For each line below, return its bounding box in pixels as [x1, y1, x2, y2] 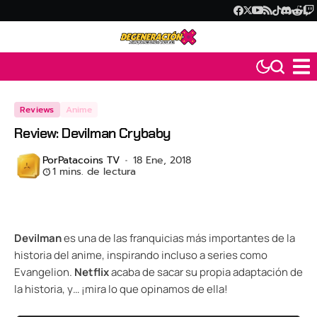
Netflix [74, 265, 109, 280]
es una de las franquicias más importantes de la [62, 231, 295, 246]
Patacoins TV [58, 153, 120, 168]
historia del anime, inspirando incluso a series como [14, 248, 267, 263]
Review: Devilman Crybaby [14, 124, 171, 143]
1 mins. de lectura [52, 164, 136, 180]
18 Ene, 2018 [132, 153, 191, 168]
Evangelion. [14, 265, 74, 280]
